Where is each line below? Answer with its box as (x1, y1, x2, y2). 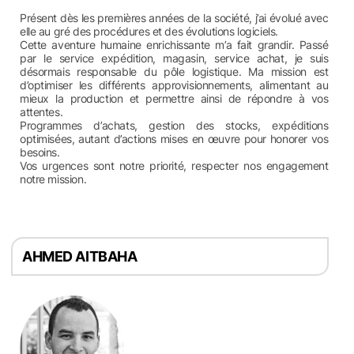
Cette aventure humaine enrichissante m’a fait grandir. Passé (20, 38, 329, 51)
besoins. (20, 145, 60, 159)
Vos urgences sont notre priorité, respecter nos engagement (20, 159, 329, 172)
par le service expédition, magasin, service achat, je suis (20, 51, 329, 65)
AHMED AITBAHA (22, 248, 137, 265)
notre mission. (20, 172, 87, 186)
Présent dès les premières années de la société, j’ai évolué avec (20, 11, 329, 24)
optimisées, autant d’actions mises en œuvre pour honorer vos (20, 132, 329, 145)
